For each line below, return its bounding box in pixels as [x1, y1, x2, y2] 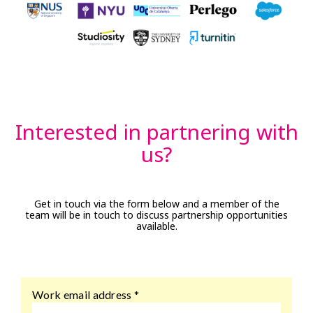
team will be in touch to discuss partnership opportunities [25, 208, 288, 222]
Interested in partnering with [15, 118, 298, 147]
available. [136, 219, 177, 233]
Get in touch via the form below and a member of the [34, 197, 279, 211]
